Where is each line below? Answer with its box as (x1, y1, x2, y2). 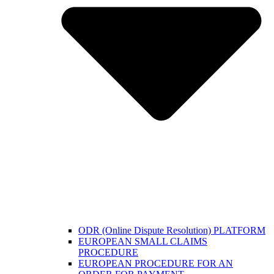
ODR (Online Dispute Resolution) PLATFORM (78, 224, 265, 235)
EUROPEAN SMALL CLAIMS (78, 235, 207, 246)
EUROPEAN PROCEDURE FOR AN (78, 257, 233, 268)
